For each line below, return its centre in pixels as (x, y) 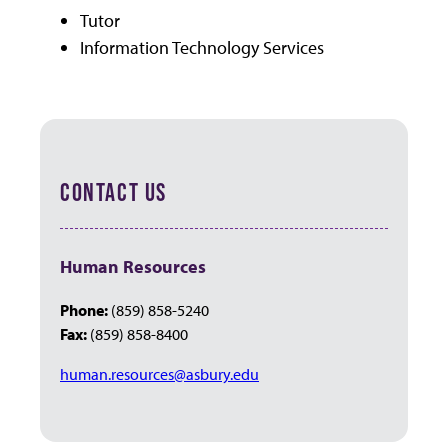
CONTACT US (113, 191)
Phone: (84, 309)
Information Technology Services (202, 47)
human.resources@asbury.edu (159, 373)
